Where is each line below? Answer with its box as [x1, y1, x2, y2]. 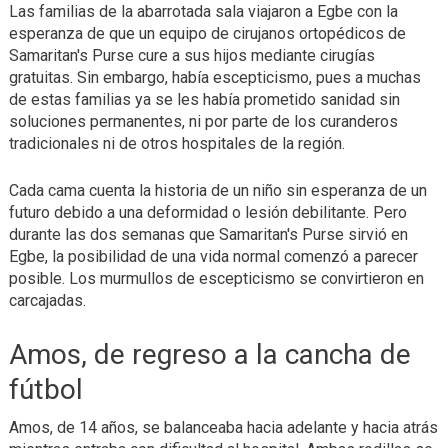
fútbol [8, 373, 83, 407]
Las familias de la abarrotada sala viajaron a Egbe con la [8, 2, 398, 22]
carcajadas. [8, 291, 86, 311]
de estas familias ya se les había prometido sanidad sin [8, 90, 400, 110]
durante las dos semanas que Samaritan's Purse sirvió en [8, 225, 408, 245]
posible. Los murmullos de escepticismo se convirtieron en [8, 269, 424, 289]
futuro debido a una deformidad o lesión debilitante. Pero [8, 203, 407, 223]
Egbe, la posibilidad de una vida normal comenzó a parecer [8, 247, 418, 267]
